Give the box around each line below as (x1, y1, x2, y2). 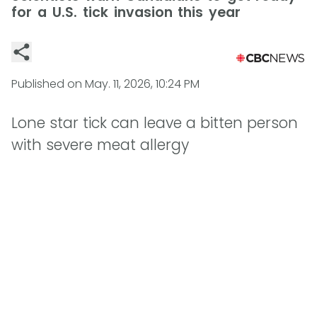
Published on (11, 76, 85, 92)
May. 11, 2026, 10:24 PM (85, 76, 200, 92)
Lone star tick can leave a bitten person (11, 113, 298, 134)
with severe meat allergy (11, 134, 189, 156)
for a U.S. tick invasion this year (11, 3, 241, 22)
